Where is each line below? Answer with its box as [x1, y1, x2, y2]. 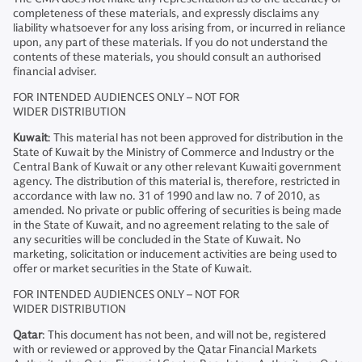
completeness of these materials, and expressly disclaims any [13, 6, 319, 20]
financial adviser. [13, 65, 97, 78]
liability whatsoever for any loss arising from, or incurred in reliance [13, 21, 346, 35]
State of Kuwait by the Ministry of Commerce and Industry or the [13, 145, 335, 159]
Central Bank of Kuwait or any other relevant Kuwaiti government [13, 160, 341, 174]
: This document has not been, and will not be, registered [42, 328, 326, 342]
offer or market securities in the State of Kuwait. [13, 262, 252, 276]
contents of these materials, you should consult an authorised [13, 50, 321, 64]
